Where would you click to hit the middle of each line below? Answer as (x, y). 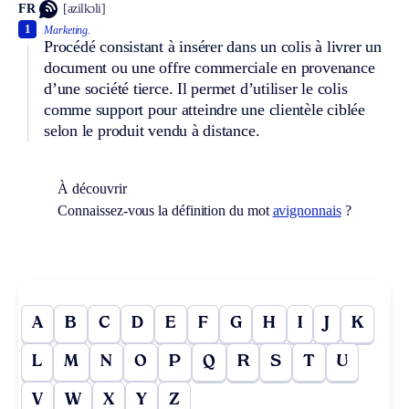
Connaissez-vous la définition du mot (165, 210)
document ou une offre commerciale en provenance (210, 67)
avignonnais (307, 210)
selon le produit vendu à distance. (152, 130)
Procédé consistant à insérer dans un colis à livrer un (213, 46)
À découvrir (92, 188)
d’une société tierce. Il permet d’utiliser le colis (196, 88)
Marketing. (68, 30)
